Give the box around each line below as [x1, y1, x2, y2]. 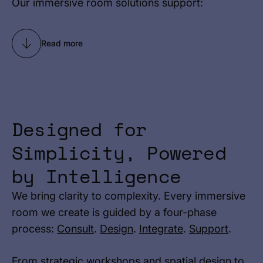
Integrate [139, 222, 183, 235]
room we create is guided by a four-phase [12, 206, 217, 218]
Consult [57, 222, 94, 235]
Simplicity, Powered [12, 139, 226, 167]
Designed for [12, 115, 147, 143]
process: [12, 222, 57, 235]
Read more [41, 38, 83, 48]
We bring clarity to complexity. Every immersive [12, 190, 245, 202]
